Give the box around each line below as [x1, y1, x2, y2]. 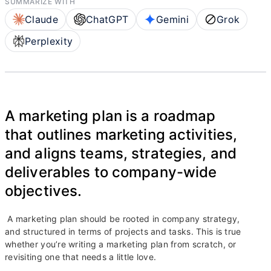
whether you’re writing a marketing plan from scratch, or [5, 239, 237, 249]
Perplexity [25, 35, 73, 47]
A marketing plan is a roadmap [5, 107, 216, 125]
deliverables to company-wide [5, 163, 217, 181]
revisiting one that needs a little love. [5, 252, 159, 262]
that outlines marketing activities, [5, 126, 238, 143]
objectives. [5, 182, 82, 200]
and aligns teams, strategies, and [5, 145, 237, 162]
